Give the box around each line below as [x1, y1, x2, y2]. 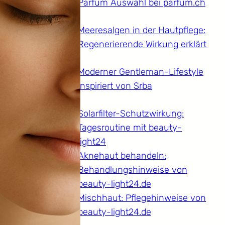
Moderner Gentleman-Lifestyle [78, 66, 203, 78]
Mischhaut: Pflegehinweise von [78, 192, 206, 204]
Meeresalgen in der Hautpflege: [78, 25, 205, 36]
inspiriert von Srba [78, 80, 152, 92]
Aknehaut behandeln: [78, 150, 166, 162]
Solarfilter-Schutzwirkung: [78, 108, 184, 120]
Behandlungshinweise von [78, 164, 187, 176]
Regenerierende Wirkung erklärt [78, 39, 206, 50]
